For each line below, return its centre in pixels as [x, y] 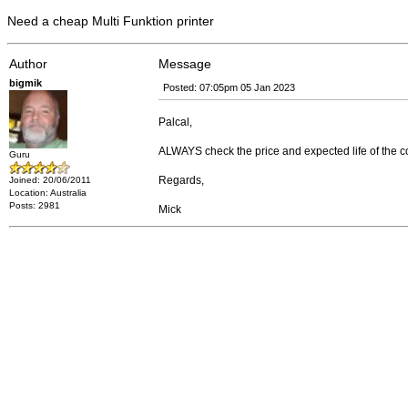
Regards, [181, 180]
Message [185, 64]
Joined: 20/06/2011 [50, 180]
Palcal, [175, 122]
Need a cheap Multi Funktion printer [111, 21]
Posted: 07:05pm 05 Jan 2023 [229, 87]
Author [28, 64]
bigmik [25, 83]
